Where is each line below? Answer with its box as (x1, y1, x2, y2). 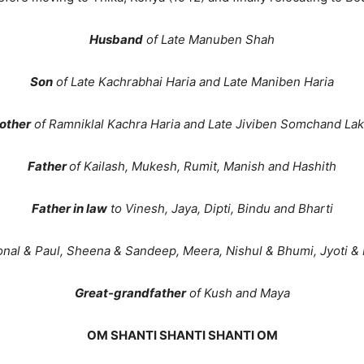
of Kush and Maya (185, 285, 290, 301)
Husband (89, 32, 143, 47)
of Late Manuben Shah (143, 32, 275, 47)
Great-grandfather (74, 285, 186, 301)
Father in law (31, 201, 107, 216)
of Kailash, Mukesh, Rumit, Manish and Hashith (69, 158, 336, 174)
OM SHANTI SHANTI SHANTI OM (86, 327, 278, 343)
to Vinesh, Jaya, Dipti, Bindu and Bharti (106, 201, 333, 216)
